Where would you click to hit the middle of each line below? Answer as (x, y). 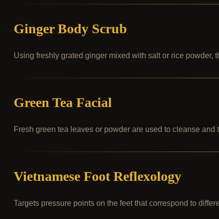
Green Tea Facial (63, 102)
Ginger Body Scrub (70, 28)
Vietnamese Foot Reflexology (98, 176)
